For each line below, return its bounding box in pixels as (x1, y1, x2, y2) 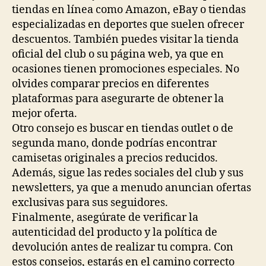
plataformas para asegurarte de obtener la (12, 92, 224, 106)
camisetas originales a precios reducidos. (12, 151, 218, 166)
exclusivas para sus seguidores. (12, 196, 168, 210)
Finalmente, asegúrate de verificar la (12, 211, 198, 225)
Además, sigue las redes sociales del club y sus (12, 166, 243, 180)
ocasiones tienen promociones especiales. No (12, 62, 239, 77)
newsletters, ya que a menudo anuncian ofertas (12, 181, 251, 195)
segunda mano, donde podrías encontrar (12, 137, 217, 151)
